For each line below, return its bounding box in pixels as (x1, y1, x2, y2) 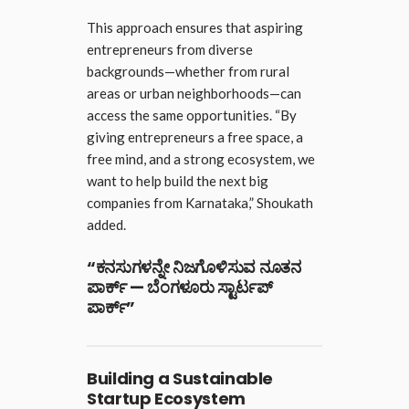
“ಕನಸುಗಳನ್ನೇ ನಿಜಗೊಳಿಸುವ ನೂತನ (87, 255, 301, 278)
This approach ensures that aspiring (87, 18, 303, 36)
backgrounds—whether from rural (87, 62, 289, 79)
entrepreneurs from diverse (87, 40, 253, 58)
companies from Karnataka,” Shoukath (87, 194, 313, 211)
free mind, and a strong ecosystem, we (87, 150, 315, 167)
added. (87, 215, 126, 233)
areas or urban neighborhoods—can (87, 84, 301, 101)
